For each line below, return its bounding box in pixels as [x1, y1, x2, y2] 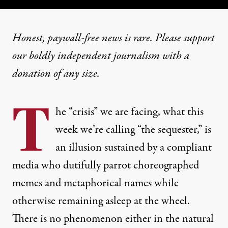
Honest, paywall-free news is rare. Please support [12, 30, 215, 46]
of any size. [51, 65, 100, 82]
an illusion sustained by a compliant [55, 139, 212, 156]
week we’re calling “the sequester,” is [55, 121, 211, 138]
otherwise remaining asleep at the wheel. [12, 192, 190, 209]
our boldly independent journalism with [12, 47, 184, 64]
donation [12, 65, 51, 82]
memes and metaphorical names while [12, 175, 179, 191]
